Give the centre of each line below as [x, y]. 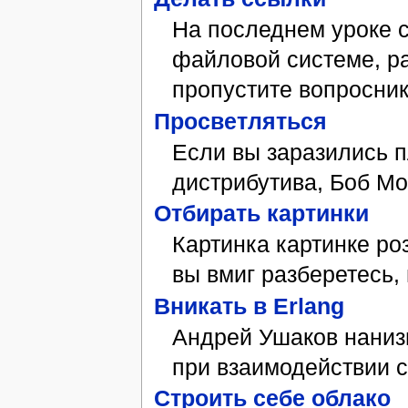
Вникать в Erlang [249, 306]
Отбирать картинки [261, 214]
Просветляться [240, 121]
